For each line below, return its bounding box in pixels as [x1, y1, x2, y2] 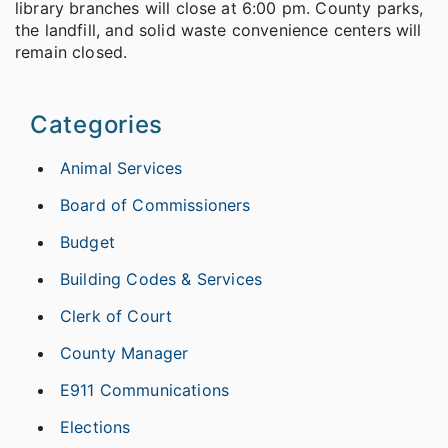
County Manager [60, 342, 189, 363]
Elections [60, 416, 131, 437]
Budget [60, 231, 115, 252]
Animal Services [60, 157, 183, 178]
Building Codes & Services [60, 268, 262, 289]
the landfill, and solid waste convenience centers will [15, 19, 422, 40]
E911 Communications [60, 379, 230, 400]
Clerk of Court [60, 305, 173, 326]
